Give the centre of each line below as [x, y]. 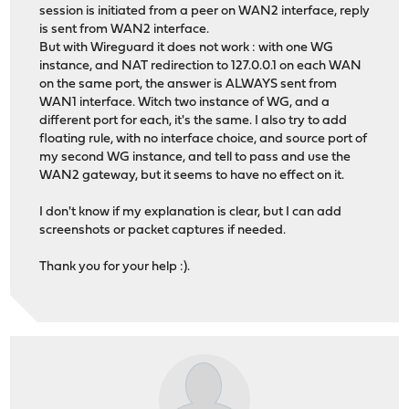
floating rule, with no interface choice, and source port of [204, 140]
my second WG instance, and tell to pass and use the [195, 158]
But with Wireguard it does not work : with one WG [187, 48]
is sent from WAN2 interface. [125, 30]
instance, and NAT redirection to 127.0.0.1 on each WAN [201, 67]
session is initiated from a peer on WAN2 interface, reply [205, 12]
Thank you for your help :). [115, 267]
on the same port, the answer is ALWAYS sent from [189, 85]
